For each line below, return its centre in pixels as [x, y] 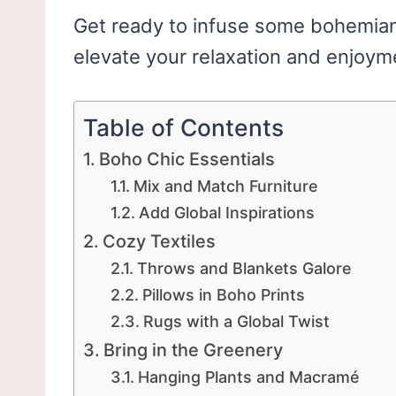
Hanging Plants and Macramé [248, 377]
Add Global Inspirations [226, 213]
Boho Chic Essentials [187, 160]
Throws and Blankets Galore [244, 269]
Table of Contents [183, 128]
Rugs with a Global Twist [236, 322]
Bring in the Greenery [193, 350]
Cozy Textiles [159, 242]
